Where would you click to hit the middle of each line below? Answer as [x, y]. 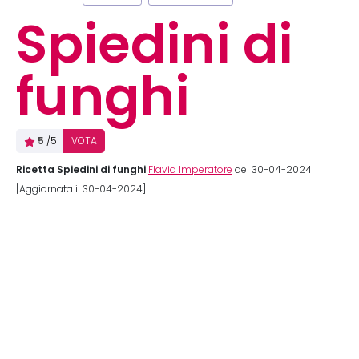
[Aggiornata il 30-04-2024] [81, 189]
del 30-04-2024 [272, 170]
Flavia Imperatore [190, 170]
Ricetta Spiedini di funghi [81, 169]
